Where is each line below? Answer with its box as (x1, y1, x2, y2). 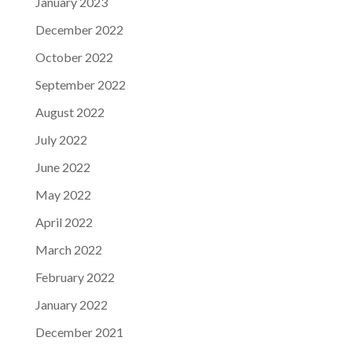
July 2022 (35, 131, 87, 147)
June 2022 (35, 159, 90, 174)
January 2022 (35, 296, 108, 312)
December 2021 (35, 324, 123, 339)
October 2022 (35, 49, 113, 64)
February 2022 (35, 269, 115, 284)
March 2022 (35, 241, 102, 257)
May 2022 (35, 186, 91, 202)
